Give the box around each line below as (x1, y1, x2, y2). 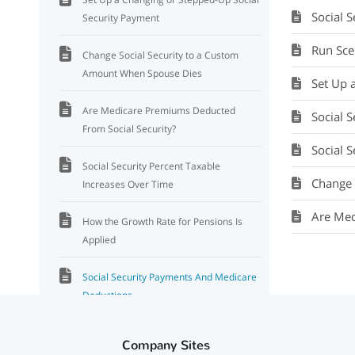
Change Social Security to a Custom (82, 48, 239, 62)
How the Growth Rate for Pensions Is (82, 215, 242, 228)
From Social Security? (82, 122, 176, 136)
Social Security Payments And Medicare (82, 270, 257, 284)
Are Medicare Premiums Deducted (82, 104, 235, 117)
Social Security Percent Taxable (82, 159, 220, 173)
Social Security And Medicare (82, 326, 211, 339)
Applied (82, 233, 116, 246)
